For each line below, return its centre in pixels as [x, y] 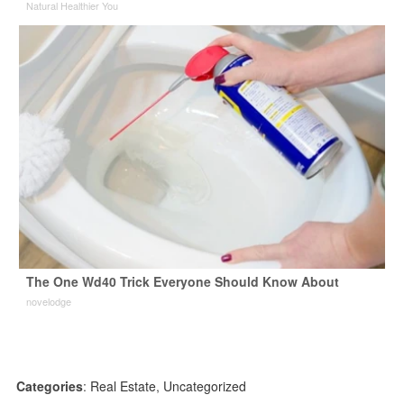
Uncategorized [204, 386]
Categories [49, 386]
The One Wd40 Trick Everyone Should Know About [182, 282]
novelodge [48, 302]
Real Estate [123, 386]
